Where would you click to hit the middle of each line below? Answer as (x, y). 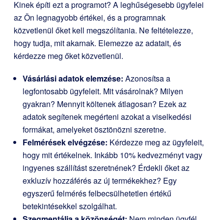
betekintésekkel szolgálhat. (70, 206)
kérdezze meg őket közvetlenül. (69, 56)
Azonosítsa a (147, 78)
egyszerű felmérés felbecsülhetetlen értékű (97, 193)
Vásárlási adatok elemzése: (73, 78)
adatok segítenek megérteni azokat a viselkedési (107, 117)
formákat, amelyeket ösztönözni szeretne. (94, 129)
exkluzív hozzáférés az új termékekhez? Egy (100, 180)
